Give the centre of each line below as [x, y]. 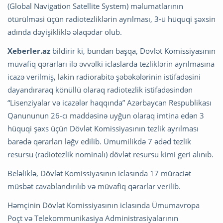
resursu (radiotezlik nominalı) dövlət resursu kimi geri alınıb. [111, 155]
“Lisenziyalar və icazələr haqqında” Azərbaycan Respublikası [110, 103]
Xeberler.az [29, 51]
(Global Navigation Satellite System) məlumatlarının [95, 6]
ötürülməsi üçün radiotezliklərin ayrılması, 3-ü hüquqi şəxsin [111, 19]
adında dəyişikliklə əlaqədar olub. [65, 32]
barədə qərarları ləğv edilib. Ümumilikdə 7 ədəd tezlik [99, 142]
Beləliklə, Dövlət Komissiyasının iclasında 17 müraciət [99, 173]
